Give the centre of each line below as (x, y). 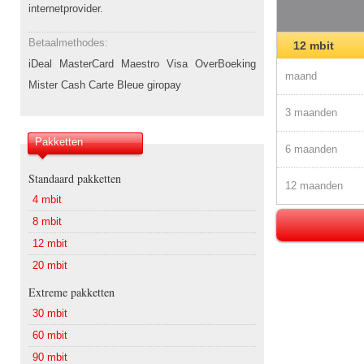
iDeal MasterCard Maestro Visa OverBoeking (142, 64)
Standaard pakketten (75, 178)
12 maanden (314, 186)
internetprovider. (66, 9)
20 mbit (50, 265)
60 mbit (50, 335)
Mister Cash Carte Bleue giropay (105, 85)
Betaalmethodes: (68, 43)
